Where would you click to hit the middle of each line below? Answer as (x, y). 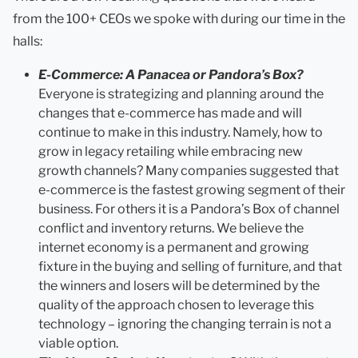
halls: (28, 41)
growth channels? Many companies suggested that (189, 170)
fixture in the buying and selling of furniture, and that (190, 266)
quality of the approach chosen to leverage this (176, 304)
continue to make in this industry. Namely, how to (181, 132)
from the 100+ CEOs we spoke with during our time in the (179, 18)
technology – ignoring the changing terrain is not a (185, 324)
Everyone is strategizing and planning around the (181, 93)
